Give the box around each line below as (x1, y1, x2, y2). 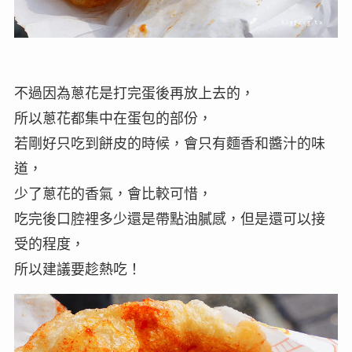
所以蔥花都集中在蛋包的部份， (13, 110, 212, 126)
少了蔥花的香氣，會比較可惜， (13, 185, 212, 202)
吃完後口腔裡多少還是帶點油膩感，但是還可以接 (13, 211, 325, 227)
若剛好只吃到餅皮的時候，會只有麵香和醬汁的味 (13, 135, 325, 152)
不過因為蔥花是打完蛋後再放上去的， (13, 85, 255, 101)
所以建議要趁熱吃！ (13, 261, 141, 277)
